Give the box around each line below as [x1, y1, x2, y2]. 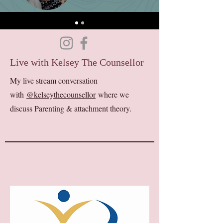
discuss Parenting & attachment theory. [10, 103, 134, 113]
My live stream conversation [10, 75, 98, 86]
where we [96, 89, 129, 100]
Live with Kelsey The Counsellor [10, 57, 144, 68]
